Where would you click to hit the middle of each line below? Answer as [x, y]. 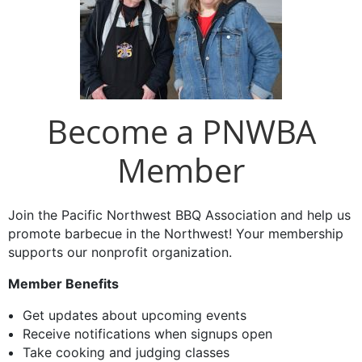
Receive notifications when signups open [147, 334]
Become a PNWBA [181, 132]
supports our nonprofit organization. [120, 253]
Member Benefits [63, 284]
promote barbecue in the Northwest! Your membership [176, 234]
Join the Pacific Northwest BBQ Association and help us [179, 215]
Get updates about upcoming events [135, 316]
